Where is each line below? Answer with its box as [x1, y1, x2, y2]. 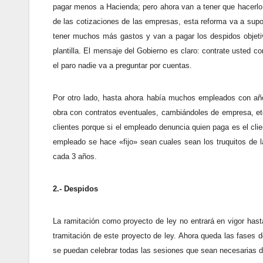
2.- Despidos [53, 184, 98, 193]
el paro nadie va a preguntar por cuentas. [53, 60, 192, 70]
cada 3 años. [53, 151, 97, 161]
